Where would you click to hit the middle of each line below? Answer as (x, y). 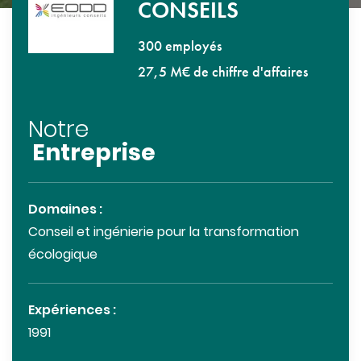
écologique (63, 256)
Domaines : (65, 211)
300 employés (179, 46)
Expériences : (72, 311)
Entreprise (94, 155)
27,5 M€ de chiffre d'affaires (222, 72)
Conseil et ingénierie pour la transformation (164, 233)
